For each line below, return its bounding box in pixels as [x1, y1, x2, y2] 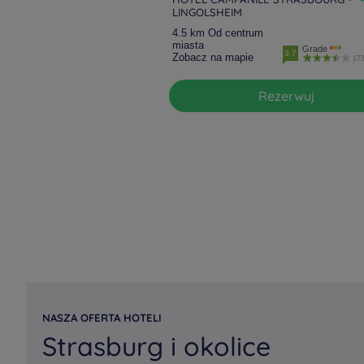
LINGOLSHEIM [172, 6, 242, 19]
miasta [172, 39, 204, 51]
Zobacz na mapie [172, 51, 253, 63]
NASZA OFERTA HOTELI [42, 311, 162, 324]
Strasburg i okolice [42, 330, 271, 362]
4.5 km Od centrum [172, 27, 263, 39]
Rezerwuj [266, 88, 314, 104]
